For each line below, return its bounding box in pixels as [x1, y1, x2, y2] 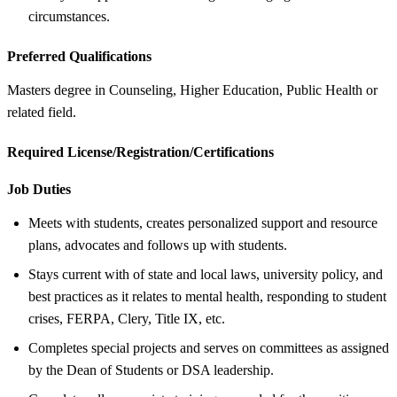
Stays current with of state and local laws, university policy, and [28, 266, 383, 282]
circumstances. [28, 8, 110, 24]
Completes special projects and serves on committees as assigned [28, 339, 389, 355]
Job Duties [7, 181, 71, 197]
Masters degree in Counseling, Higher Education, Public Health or [7, 82, 378, 97]
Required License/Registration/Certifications [7, 144, 274, 160]
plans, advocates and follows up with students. [28, 237, 287, 253]
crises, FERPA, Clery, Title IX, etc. [28, 310, 225, 326]
